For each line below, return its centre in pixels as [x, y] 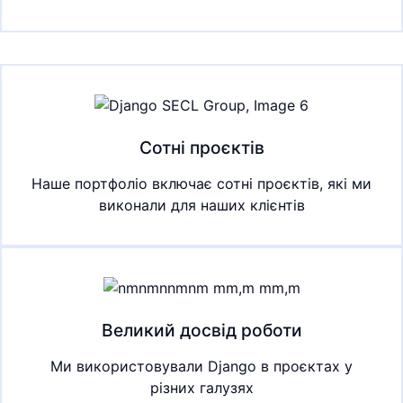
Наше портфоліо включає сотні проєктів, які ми [201, 183]
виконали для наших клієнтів [201, 205]
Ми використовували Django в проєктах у [201, 366]
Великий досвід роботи [201, 330]
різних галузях [201, 387]
